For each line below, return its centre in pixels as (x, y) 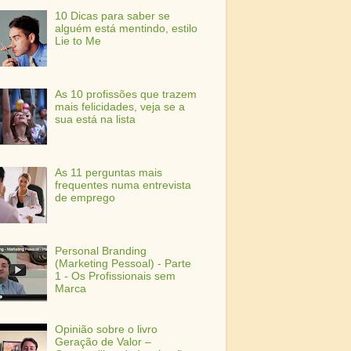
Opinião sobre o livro (107, 329)
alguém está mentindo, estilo (127, 29)
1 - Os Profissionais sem (116, 277)
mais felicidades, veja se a (120, 107)
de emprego (85, 198)
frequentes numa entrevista (123, 186)
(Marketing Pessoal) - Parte (123, 264)
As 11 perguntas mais (109, 173)
